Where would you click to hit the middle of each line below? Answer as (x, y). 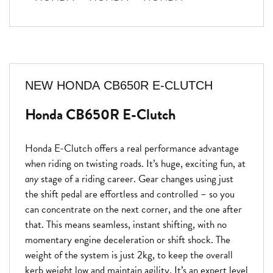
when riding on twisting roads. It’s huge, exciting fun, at (135, 164)
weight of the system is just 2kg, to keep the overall (129, 255)
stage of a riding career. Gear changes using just (136, 179)
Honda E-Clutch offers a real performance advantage (132, 149)
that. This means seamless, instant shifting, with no (126, 225)
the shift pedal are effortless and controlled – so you (130, 194)
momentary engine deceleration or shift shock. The (128, 240)
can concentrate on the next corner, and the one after (133, 210)
